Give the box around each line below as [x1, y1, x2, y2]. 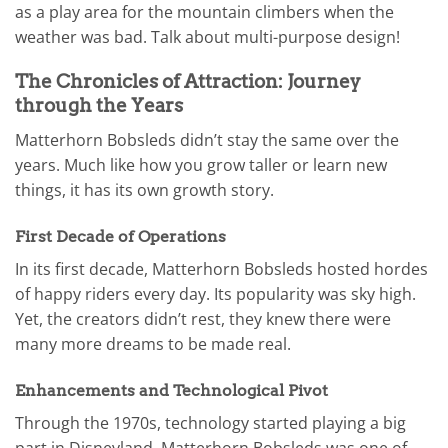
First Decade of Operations [15, 226, 226, 246]
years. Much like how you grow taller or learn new [15, 153, 387, 176]
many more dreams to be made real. [15, 332, 291, 355]
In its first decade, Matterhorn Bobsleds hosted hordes [15, 257, 428, 280]
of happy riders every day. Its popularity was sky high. [15, 282, 416, 305]
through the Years [15, 94, 183, 118]
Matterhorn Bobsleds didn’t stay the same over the [15, 128, 399, 151]
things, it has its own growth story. [15, 178, 274, 201]
